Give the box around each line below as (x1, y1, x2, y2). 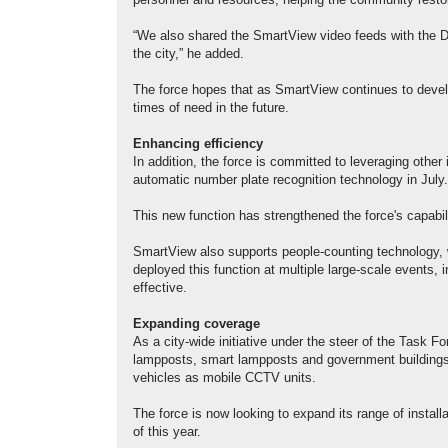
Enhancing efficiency (133, 137, 263, 152)
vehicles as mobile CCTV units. (133, 371, 316, 386)
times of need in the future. (133, 101, 289, 116)
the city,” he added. (133, 47, 244, 62)
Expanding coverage (133, 317, 260, 332)
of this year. (133, 425, 201, 440)
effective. (133, 281, 187, 296)
